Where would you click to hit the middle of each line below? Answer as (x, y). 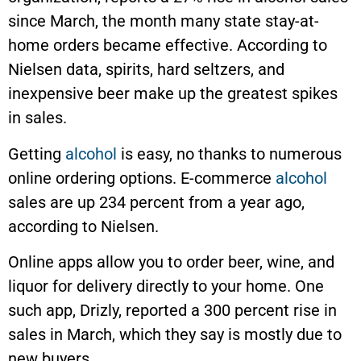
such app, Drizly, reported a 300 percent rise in (172, 311)
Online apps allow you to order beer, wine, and (171, 262)
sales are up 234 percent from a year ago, (156, 202)
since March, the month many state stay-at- (164, 21)
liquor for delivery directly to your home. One (166, 286)
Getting (37, 154)
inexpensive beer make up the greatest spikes (173, 94)
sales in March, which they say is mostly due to (175, 335)
